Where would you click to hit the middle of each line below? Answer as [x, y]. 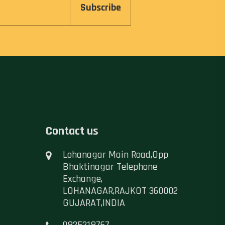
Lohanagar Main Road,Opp [115, 155]
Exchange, [82, 179]
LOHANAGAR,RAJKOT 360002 [120, 191]
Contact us [72, 131]
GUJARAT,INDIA [94, 203]
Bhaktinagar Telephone [110, 167]
